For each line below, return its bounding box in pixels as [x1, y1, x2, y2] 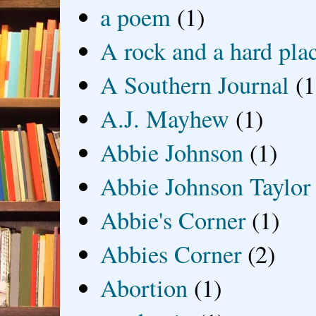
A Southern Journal [100, 68, 290, 102]
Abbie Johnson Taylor [100, 170, 311, 203]
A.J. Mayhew [100, 102, 230, 135]
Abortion [100, 272, 188, 305]
